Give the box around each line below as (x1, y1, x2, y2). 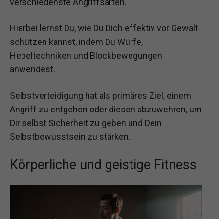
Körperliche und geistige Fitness (10, 156, 197, 173)
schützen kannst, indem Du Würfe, (10, 37, 143, 47)
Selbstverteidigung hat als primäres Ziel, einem (10, 90, 191, 101)
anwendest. (10, 64, 55, 75)
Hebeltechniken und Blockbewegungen (10, 50, 162, 61)
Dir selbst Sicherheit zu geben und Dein (10, 117, 162, 128)
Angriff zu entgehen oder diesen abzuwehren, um (10, 104, 202, 114)
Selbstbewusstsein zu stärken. (10, 131, 131, 142)
